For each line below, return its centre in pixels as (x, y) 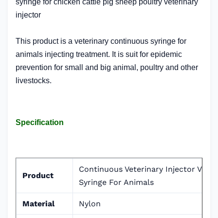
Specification (40, 122)
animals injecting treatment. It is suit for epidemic (99, 54)
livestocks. (35, 81)
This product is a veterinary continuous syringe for (101, 41)
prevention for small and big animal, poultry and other (107, 67)
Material (38, 204)
